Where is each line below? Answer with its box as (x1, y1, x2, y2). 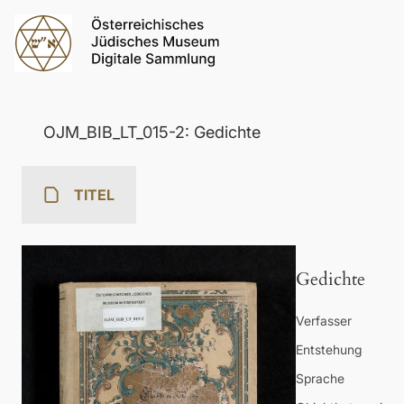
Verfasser (296, 313, 352, 329)
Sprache (296, 371, 344, 387)
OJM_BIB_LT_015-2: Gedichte (43, 123, 261, 142)
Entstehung (296, 342, 362, 358)
